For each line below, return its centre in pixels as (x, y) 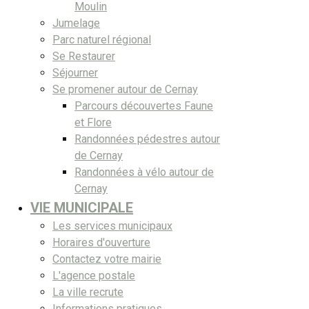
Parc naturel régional (102, 39)
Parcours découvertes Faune (144, 106)
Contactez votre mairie (107, 259)
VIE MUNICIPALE (82, 207)
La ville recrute (88, 292)
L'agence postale (94, 275)
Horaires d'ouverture (101, 242)
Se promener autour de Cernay (125, 89)
